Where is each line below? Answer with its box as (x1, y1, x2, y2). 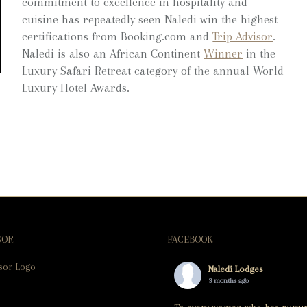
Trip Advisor (212, 29, 273, 43)
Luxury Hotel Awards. (22, 81, 130, 95)
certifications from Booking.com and (22, 29, 213, 43)
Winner (204, 47, 243, 60)
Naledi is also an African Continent (22, 47, 204, 60)
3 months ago (208, 275, 249, 285)
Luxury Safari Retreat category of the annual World (22, 64, 284, 77)
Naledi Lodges (208, 263, 263, 274)
